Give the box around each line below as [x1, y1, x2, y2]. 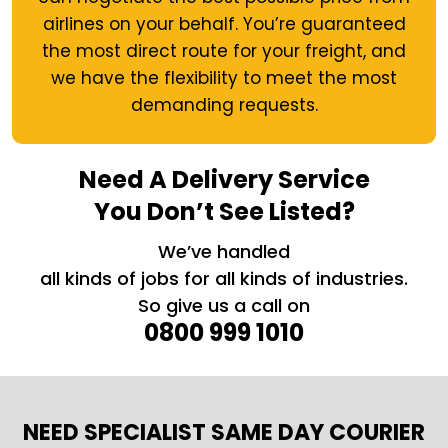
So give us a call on [138, 293, 310, 319]
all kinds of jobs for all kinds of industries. [40, 266, 408, 292]
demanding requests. [130, 93, 318, 118]
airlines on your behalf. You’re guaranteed [42, 12, 406, 37]
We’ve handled [158, 239, 290, 265]
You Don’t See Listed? [93, 195, 355, 229]
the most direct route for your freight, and [42, 39, 406, 64]
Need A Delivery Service [78, 163, 370, 197]
